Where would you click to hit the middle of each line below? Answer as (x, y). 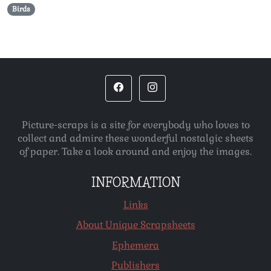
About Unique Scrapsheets (135, 225)
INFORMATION (135, 182)
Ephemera (135, 245)
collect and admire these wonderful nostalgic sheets (135, 138)
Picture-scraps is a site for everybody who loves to (135, 125)
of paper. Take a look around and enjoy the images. (135, 151)
